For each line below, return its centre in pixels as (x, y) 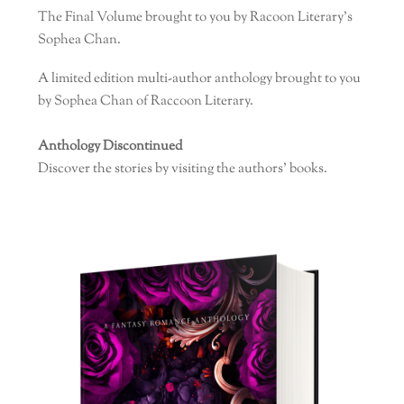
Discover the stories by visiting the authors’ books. (183, 169)
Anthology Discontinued (110, 147)
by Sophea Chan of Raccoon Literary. (146, 101)
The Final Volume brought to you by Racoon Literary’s (196, 18)
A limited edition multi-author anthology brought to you (200, 79)
